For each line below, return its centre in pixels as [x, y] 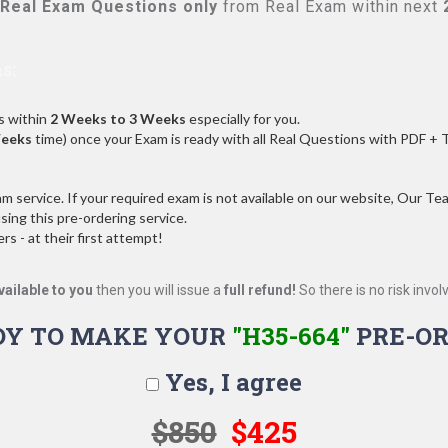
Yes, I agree [230, 382]
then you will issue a [158, 290]
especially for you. [243, 118]
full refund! [260, 290]
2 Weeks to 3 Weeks [118, 118]
